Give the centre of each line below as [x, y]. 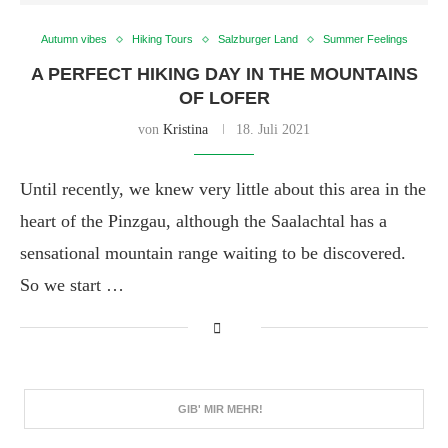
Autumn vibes [73, 39]
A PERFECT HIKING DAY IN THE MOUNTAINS [224, 74]
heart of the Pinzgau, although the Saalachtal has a [203, 221]
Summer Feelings [365, 39]
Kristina [185, 129]
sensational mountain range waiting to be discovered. [213, 253]
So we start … [72, 285]
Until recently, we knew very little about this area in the [223, 189]
